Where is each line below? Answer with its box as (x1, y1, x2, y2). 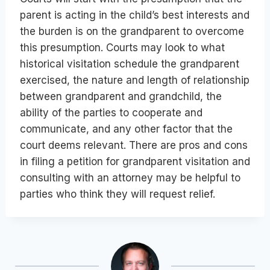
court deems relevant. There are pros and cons (20, 139, 248, 151)
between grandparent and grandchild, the (20, 90, 222, 102)
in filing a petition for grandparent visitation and (20, 155, 250, 168)
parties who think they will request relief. (20, 187, 215, 200)
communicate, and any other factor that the (20, 122, 233, 135)
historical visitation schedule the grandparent (20, 57, 239, 70)
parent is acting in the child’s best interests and (20, 8, 250, 21)
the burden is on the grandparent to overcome (20, 25, 244, 37)
